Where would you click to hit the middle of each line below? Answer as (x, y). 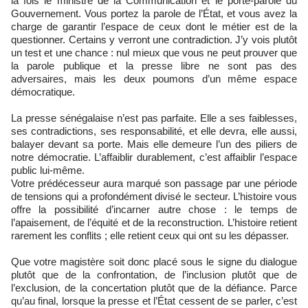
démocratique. (43, 91)
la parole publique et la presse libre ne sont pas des (154, 65)
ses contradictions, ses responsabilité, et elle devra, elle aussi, (154, 131)
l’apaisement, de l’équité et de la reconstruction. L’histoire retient (154, 222)
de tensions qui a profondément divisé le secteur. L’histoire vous (154, 196)
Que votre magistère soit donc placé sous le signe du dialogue (154, 261)
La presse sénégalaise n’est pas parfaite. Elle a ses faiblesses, (154, 118)
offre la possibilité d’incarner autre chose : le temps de (154, 209)
